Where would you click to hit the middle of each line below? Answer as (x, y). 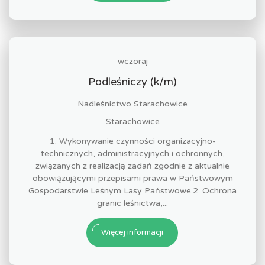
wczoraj (132, 61)
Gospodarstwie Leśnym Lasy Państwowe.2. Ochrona (132, 191)
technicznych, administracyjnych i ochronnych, (132, 153)
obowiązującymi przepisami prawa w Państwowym (132, 178)
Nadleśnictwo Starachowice (132, 104)
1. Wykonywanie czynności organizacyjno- (132, 141)
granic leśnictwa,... (132, 203)
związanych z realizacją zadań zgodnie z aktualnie (132, 166)
